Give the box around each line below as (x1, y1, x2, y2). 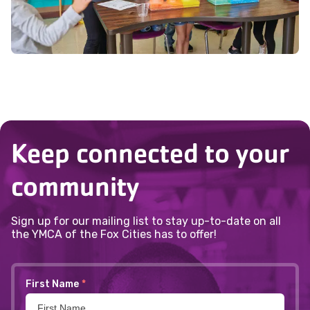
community (11, 168, 139, 204)
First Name (26, 277, 79, 290)
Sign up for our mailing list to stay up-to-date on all (11, 214, 281, 228)
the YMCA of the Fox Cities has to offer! (11, 227, 217, 241)
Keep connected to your (11, 135, 289, 171)
